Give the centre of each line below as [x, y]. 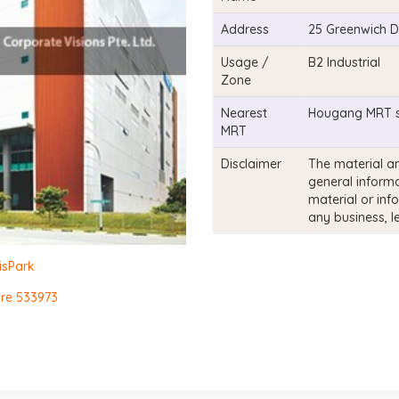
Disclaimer [251, 164]
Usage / [245, 62]
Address [245, 29]
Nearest [244, 113]
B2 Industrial [344, 62]
